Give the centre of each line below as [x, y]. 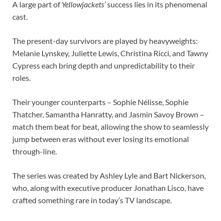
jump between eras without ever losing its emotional [101, 139]
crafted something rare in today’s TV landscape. [92, 200]
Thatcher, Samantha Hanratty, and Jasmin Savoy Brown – [108, 114]
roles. [21, 77]
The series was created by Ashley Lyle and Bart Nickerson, [109, 175]
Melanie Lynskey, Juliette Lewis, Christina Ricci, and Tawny [110, 53]
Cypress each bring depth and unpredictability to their [104, 65]
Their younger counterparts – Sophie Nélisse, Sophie [100, 102]
